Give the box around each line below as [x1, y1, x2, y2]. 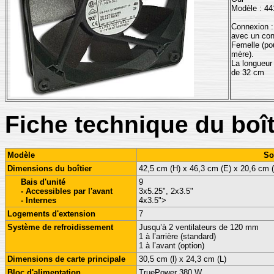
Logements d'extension [7, 209, 95, 218]
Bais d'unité [20, 177, 65, 187]
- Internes [20, 196, 56, 205]
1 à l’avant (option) [139, 241, 204, 250]
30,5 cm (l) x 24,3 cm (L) [139, 254, 226, 264]
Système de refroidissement [7, 223, 113, 232]
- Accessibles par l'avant [20, 187, 113, 196]
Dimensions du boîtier [7, 164, 92, 173]
